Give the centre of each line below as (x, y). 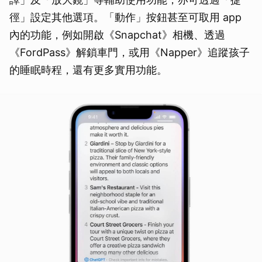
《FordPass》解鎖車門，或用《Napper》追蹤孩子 (130, 53)
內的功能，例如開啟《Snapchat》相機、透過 (117, 35)
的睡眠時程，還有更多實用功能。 (88, 70)
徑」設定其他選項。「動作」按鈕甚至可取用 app (125, 18)
